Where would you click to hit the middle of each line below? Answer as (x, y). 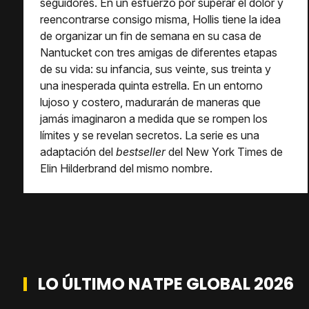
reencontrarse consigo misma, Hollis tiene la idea (160, 19)
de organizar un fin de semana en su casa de (151, 36)
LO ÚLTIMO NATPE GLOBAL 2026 (166, 284)
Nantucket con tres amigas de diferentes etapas (159, 52)
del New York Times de (224, 152)
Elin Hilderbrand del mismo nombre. (126, 168)
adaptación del (78, 152)
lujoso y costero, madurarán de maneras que (150, 102)
